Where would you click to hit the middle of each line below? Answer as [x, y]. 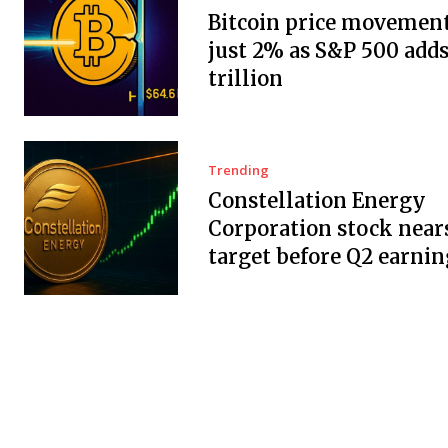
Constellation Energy [316, 201]
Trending [238, 170]
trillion [245, 78]
